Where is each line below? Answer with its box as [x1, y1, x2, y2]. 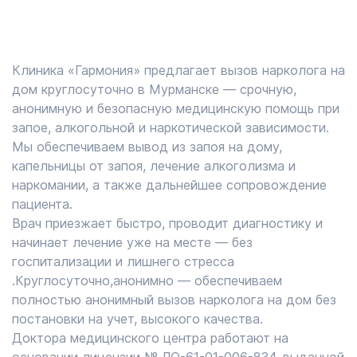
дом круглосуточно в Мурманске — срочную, [12, 81, 296, 97]
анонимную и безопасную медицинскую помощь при [12, 100, 339, 116]
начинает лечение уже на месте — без [12, 234, 253, 250]
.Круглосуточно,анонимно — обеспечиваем [12, 273, 282, 288]
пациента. [12, 196, 73, 212]
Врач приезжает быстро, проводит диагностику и [12, 215, 323, 231]
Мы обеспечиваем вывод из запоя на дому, [12, 139, 282, 155]
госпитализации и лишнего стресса [12, 253, 234, 269]
